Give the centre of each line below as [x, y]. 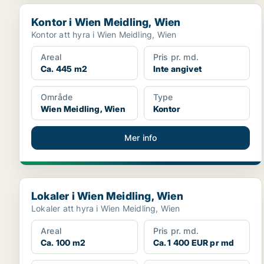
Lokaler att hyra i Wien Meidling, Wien [106, 208]
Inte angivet [177, 69]
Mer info [141, 138]
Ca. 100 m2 [63, 242]
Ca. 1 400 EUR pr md [194, 242]
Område [57, 97]
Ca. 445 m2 [64, 69]
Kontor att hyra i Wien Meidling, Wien [104, 34]
